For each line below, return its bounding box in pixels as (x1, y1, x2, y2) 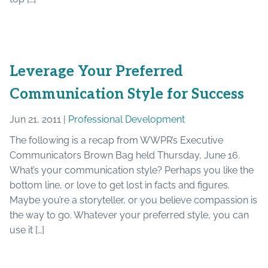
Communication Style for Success (10, 85, 244, 103)
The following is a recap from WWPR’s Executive (10, 134, 223, 146)
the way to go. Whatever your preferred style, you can (10, 209, 249, 221)
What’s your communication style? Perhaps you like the (10, 164, 254, 176)
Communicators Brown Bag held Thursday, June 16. (10, 149, 240, 161)
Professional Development (68, 113, 185, 125)
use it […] (10, 224, 44, 236)
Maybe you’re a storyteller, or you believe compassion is (10, 194, 257, 206)
